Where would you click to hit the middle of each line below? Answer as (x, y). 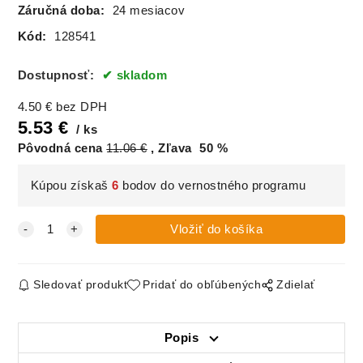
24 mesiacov (149, 10)
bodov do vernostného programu (212, 185)
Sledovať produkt (81, 284)
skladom (142, 75)
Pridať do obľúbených (202, 284)
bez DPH (82, 107)
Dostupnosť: (58, 75)
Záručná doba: (61, 10)
